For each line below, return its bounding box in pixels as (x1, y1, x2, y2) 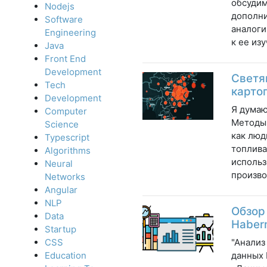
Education (45, 250, 86, 262)
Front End (45, 53, 86, 65)
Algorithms (45, 145, 91, 157)
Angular (45, 184, 77, 196)
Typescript (45, 132, 89, 144)
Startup (45, 223, 76, 235)
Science (45, 119, 79, 131)
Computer (45, 105, 87, 117)
